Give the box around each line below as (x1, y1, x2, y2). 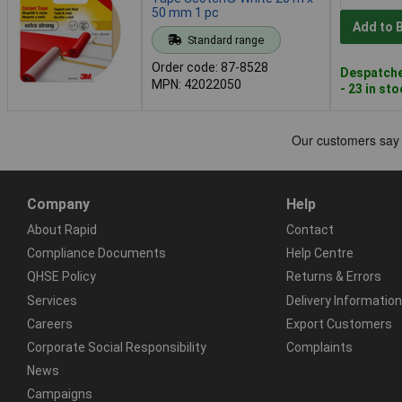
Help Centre (285, 246, 354, 261)
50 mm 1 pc (152, 4, 219, 20)
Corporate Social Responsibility (27, 339, 206, 354)
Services (27, 293, 77, 308)
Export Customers (285, 316, 392, 331)
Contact (285, 222, 334, 237)
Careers (27, 316, 73, 331)
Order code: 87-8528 (152, 59, 268, 74)
